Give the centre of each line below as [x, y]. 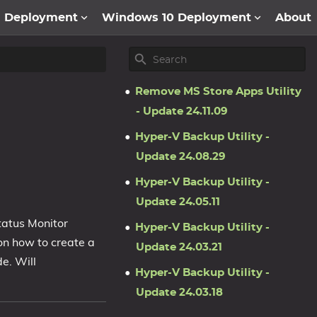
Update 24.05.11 [178, 202]
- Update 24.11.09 [181, 111]
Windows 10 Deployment [177, 18]
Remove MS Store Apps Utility [218, 92]
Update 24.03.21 [179, 247]
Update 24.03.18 [179, 293]
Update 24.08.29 [180, 157]
